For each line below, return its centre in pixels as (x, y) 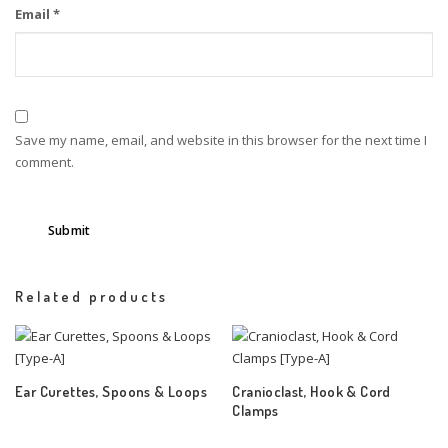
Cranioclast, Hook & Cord (311, 391)
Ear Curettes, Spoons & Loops (111, 391)
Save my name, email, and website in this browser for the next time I (221, 140)
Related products (91, 295)
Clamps (255, 410)
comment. (44, 162)
